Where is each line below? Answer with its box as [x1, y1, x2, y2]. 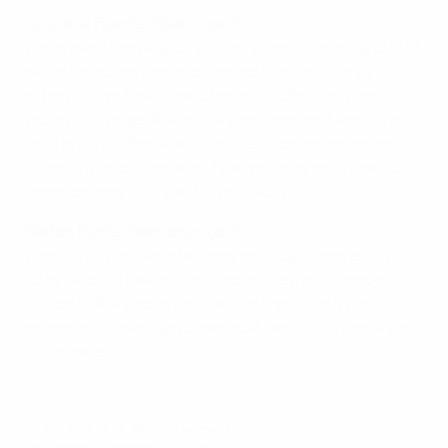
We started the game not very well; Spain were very [24, 244, 392, 266]
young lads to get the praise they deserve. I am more [24, 108, 399, 130]
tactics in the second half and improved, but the [24, 292, 371, 314]
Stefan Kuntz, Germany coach [24, 220, 243, 242]
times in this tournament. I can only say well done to [24, 156, 399, 178]
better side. [24, 340, 106, 362]
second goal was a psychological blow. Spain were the [24, 316, 412, 338]
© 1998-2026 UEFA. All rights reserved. [24, 420, 232, 437]
